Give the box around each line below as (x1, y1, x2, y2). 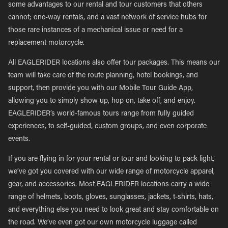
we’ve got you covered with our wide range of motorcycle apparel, (8, 168, 215, 176)
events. (8, 136, 30, 143)
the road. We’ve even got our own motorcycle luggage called (8, 219, 197, 226)
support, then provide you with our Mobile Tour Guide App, (8, 85, 193, 92)
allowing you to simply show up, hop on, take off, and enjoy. (8, 98, 195, 105)
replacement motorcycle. (8, 40, 84, 47)
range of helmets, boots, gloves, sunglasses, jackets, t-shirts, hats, (8, 194, 213, 201)
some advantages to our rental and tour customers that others (8, 2, 203, 9)
